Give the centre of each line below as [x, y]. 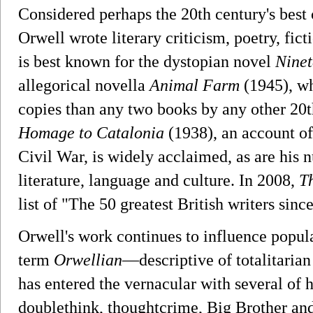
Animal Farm [195, 85]
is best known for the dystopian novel [147, 61]
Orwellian [88, 260]
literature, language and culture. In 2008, [159, 180]
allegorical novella [84, 85]
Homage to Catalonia [91, 132]
